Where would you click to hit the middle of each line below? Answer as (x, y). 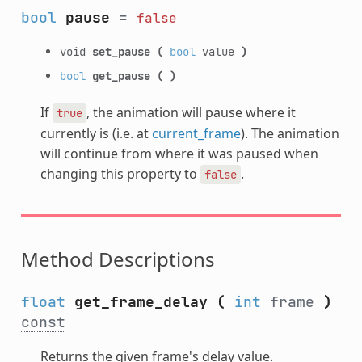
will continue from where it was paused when (179, 153)
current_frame (196, 133)
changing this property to (120, 173)
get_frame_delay (141, 301)
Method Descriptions (118, 259)
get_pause (121, 75)
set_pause (121, 51)
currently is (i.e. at (96, 133)
